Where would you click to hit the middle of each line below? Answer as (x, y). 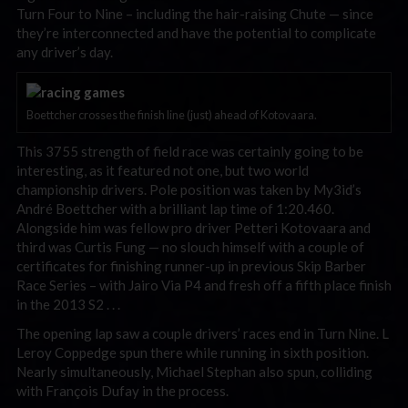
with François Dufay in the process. (122, 390)
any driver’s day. (65, 52)
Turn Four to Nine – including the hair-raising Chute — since (195, 14)
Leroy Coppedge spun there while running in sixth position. (193, 352)
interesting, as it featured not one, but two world (163, 171)
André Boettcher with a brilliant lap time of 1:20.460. (175, 209)
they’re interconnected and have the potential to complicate (196, 33)
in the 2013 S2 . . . (68, 305)
